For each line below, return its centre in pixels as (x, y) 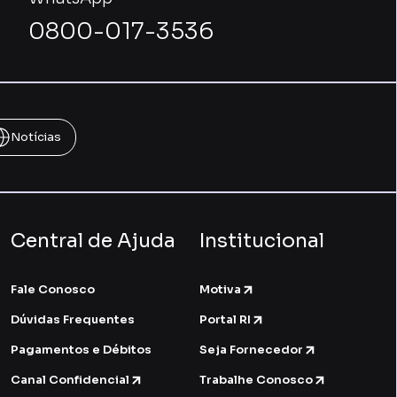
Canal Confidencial (70, 379)
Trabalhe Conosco (257, 379)
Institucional (262, 240)
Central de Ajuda (93, 240)
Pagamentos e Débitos (81, 349)
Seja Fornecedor (252, 349)
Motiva (221, 289)
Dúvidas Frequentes (72, 319)
